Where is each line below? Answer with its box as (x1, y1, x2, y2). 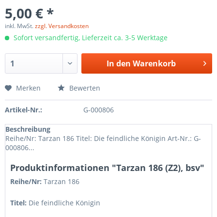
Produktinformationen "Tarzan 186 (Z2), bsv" (10, 162, 204, 173)
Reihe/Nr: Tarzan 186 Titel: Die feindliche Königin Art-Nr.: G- (5, 134, 201, 143)
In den (106, 58, 131, 69)
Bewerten (67, 83, 100, 93)
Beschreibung (5, 124, 50, 134)
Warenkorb (132, 58, 176, 69)
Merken (16, 83, 41, 93)
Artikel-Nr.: (5, 105, 42, 114)
